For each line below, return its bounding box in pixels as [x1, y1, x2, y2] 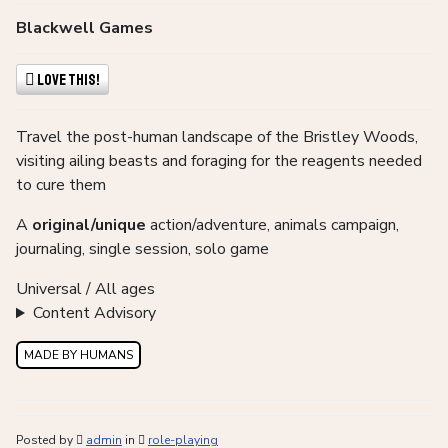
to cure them [16, 174, 106, 197]
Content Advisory [32, 302, 156, 325]
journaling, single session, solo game [16, 238, 269, 261]
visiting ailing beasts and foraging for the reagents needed [16, 150, 422, 173]
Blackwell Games [16, 17, 153, 40]
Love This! [37, 69, 100, 90]
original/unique [32, 214, 146, 237]
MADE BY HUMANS [24, 347, 133, 364]
